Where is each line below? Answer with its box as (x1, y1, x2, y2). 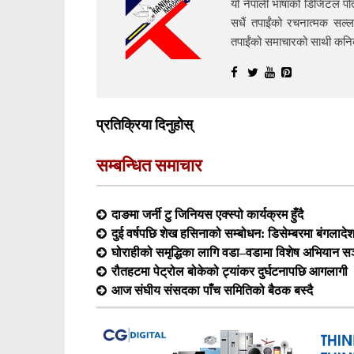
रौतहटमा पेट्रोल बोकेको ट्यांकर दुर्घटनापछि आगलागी (111, 265, 348, 278)
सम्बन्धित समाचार (96, 156, 202, 176)
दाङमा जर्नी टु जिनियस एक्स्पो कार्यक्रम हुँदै (111, 208, 303, 221)
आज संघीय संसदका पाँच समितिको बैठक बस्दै (111, 284, 313, 297)
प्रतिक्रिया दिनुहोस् (96, 116, 193, 134)
